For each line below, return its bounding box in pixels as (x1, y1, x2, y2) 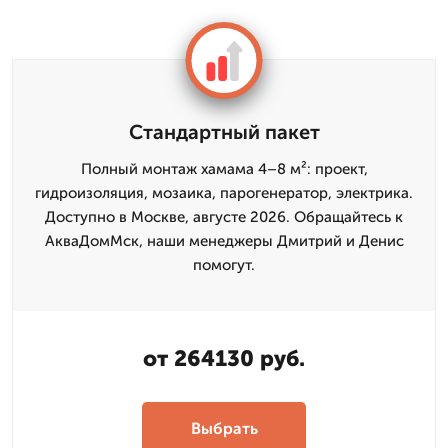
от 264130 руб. (143, 345, 305, 372)
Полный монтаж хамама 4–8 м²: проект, (80, 160, 368, 178)
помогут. (193, 256, 255, 274)
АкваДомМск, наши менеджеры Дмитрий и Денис (44, 232, 404, 250)
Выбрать (190, 418, 258, 438)
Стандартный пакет (128, 120, 320, 144)
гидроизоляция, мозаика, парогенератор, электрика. (35, 184, 413, 202)
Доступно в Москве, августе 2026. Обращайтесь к (45, 208, 403, 226)
